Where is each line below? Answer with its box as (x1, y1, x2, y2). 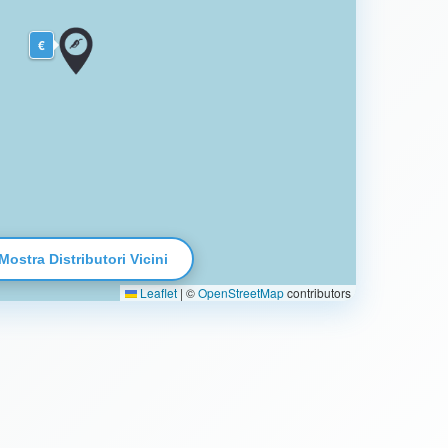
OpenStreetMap (198, 284, 284, 301)
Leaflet (137, 284, 177, 301)
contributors (284, 284, 351, 301)
